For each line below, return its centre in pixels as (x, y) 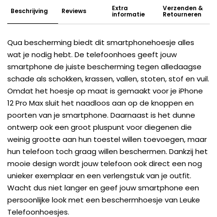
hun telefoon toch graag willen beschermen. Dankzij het (108, 151)
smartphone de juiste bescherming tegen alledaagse (104, 66)
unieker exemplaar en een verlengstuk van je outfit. (99, 175)
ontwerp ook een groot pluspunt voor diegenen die (100, 127)
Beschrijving (29, 11)
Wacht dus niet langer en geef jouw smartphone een (103, 187)
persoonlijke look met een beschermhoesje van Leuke (104, 200)
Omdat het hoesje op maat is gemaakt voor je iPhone (105, 91)
